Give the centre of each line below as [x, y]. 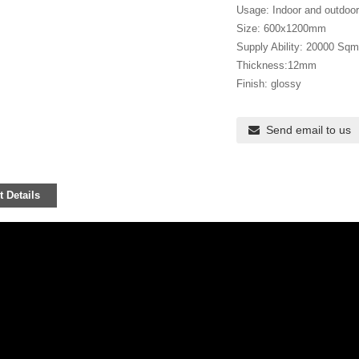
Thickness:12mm [277, 66]
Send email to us [309, 130]
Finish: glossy [269, 84]
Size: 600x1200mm [282, 29]
